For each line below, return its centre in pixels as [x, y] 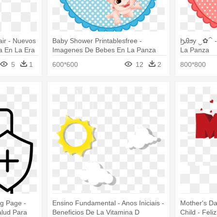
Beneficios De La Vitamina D [96, 212]
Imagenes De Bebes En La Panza [104, 50]
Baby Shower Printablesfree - [97, 41]
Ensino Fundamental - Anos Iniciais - [108, 203]
